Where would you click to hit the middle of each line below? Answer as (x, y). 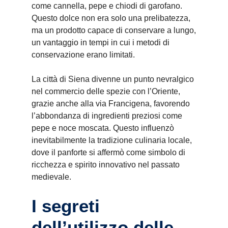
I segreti (66, 206)
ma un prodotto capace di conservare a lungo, (114, 30)
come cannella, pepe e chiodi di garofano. (107, 6)
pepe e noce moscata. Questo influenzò (103, 128)
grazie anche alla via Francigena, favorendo (111, 104)
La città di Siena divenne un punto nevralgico (113, 79)
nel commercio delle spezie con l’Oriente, (106, 91)
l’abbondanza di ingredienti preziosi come (107, 116)
